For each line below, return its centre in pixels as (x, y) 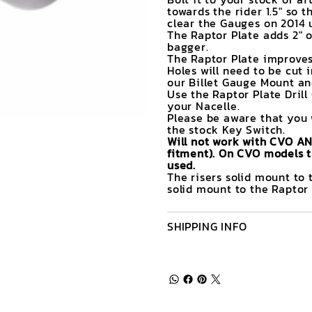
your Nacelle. (204, 106)
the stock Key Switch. (226, 130)
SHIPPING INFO (207, 227)
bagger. (188, 47)
